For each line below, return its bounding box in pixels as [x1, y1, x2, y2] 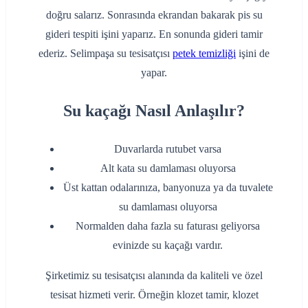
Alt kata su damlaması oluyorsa [100, 162, 236, 174]
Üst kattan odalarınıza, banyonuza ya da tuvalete [63, 181, 273, 193]
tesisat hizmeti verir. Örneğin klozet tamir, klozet [49, 288, 258, 300]
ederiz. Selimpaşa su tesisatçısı [38, 47, 173, 59]
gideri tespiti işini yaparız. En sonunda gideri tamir [45, 27, 263, 40]
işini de [236, 47, 269, 59]
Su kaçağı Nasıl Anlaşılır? [63, 101, 245, 120]
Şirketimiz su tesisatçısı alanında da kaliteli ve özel [45, 269, 263, 281]
